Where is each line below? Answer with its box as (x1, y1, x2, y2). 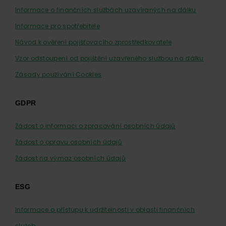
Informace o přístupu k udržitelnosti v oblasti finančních (15, 205, 195, 214)
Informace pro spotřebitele (15, 22, 100, 30)
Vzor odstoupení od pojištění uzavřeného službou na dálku (15, 54, 204, 63)
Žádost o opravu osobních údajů (15, 138, 123, 146)
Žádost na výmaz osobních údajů (15, 154, 126, 162)
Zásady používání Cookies (15, 70, 102, 79)
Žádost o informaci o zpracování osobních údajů (15, 122, 176, 130)
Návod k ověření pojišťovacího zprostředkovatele (15, 38, 172, 46)
